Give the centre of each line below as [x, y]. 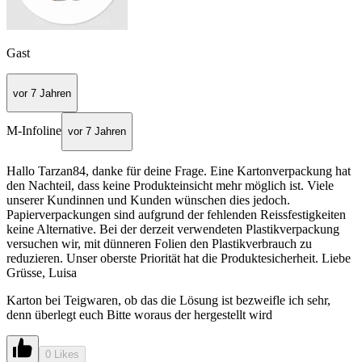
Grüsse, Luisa [42, 272]
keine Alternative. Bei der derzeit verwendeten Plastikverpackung [173, 229]
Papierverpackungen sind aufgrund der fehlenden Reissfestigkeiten [176, 214]
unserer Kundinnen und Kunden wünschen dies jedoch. [148, 200]
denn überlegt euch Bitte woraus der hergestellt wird [139, 314]
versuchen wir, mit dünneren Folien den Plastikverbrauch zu [159, 243]
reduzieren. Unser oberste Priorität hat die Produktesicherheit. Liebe [179, 258]
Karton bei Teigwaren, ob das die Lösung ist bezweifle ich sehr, [168, 300]
